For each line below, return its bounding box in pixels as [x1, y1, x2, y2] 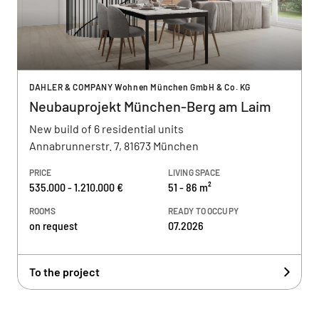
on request [29, 219, 78, 232]
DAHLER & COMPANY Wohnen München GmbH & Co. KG [29, 82, 251, 92]
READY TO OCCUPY [168, 206, 239, 216]
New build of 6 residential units [29, 122, 184, 135]
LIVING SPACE [168, 167, 221, 177]
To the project [29, 265, 100, 278]
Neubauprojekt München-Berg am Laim [29, 98, 271, 115]
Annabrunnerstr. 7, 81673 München [29, 139, 199, 152]
